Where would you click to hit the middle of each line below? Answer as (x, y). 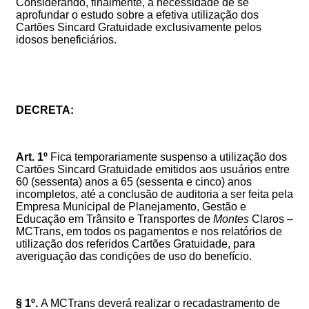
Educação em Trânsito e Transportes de (114, 219)
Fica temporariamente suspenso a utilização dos (167, 157)
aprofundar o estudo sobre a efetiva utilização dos (137, 14)
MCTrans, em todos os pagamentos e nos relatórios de (149, 231)
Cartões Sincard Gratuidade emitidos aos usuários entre (153, 169)
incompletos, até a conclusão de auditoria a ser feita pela (154, 194)
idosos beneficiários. (66, 39)
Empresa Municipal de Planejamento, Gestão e (131, 206)
